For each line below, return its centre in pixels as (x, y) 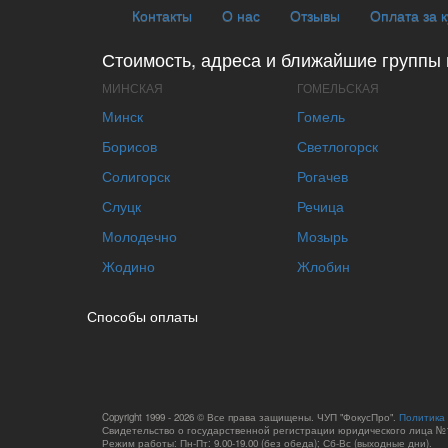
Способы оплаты (142, 315)
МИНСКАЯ (132, 87)
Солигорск (136, 175)
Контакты (162, 14)
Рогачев (322, 175)
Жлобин (323, 265)
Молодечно (139, 235)
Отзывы (315, 14)
